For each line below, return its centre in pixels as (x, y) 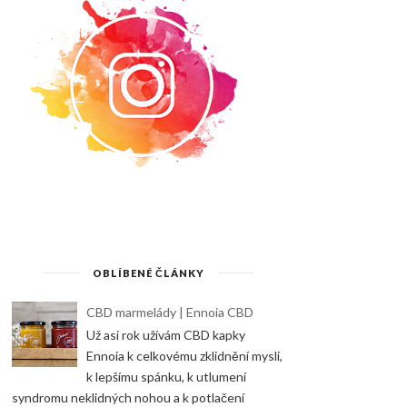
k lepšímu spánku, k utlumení (167, 377)
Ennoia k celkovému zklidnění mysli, (185, 356)
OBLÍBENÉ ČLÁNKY (148, 273)
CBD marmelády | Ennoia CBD (170, 312)
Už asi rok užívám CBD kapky (166, 335)
